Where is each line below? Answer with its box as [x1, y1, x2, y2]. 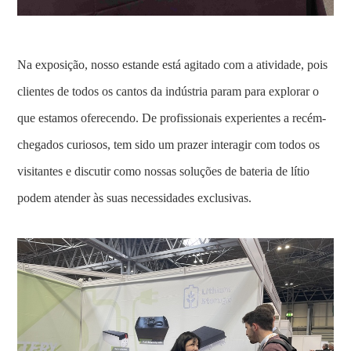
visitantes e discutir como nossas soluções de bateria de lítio [17, 165, 310, 179]
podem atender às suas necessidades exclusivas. [17, 191, 252, 205]
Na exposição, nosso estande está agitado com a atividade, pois [17, 58, 328, 72]
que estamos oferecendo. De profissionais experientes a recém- [17, 111, 327, 125]
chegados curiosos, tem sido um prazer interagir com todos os [17, 138, 320, 152]
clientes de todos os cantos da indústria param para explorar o [17, 85, 320, 99]
